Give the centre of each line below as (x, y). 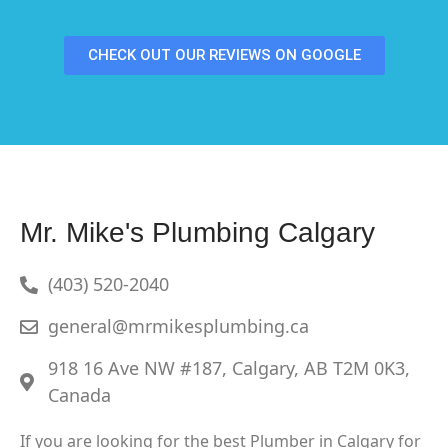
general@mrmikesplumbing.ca (178, 326)
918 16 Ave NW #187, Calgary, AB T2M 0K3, (228, 368)
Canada (79, 395)
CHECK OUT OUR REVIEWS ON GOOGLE (224, 55)
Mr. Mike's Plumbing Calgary (197, 233)
